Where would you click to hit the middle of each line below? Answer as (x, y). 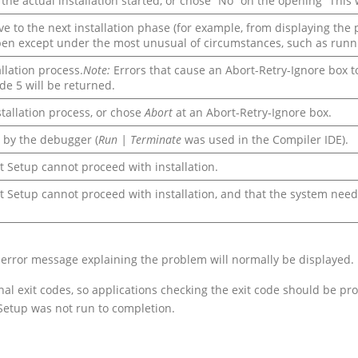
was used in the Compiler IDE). (265, 139)
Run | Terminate (140, 139)
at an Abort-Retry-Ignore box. (252, 112)
